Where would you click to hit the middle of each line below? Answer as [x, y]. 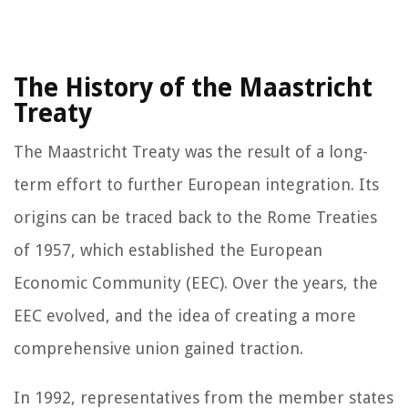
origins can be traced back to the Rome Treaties [195, 217]
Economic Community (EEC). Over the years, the [196, 282]
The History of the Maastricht [193, 87]
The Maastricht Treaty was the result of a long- [191, 151]
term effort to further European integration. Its [196, 184]
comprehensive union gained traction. [158, 348]
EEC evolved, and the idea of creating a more [185, 315]
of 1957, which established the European [168, 250]
